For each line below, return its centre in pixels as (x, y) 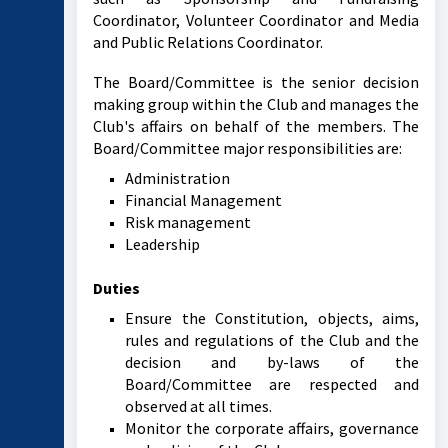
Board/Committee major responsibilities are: (247, 148)
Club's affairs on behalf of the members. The (256, 126)
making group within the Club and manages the (256, 104)
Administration (177, 178)
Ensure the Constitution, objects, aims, (272, 318)
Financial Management (203, 200)
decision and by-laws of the (272, 362)
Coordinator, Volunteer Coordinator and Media (256, 20)
